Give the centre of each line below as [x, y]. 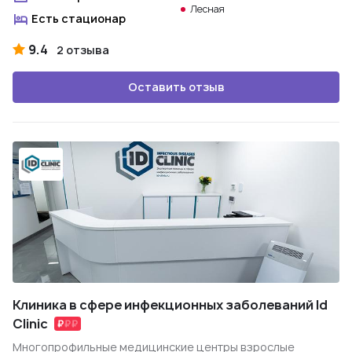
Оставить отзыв [176, 87]
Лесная [207, 9]
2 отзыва [83, 50]
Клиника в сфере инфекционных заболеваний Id [170, 305]
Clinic [30, 324]
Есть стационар [79, 18]
